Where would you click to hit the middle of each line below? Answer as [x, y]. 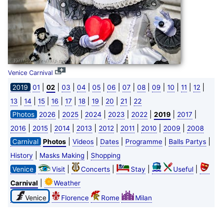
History [21, 156]
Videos [83, 142]
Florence [75, 198]
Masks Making [62, 156]
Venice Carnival [30, 73]
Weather [67, 183]
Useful [183, 169]
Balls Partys [187, 142]
